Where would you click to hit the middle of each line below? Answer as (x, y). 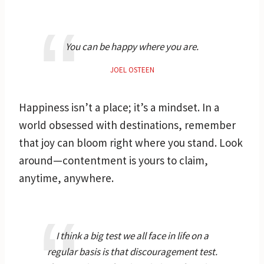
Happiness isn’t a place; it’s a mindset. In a (119, 107)
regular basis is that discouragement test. (132, 251)
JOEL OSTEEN (132, 70)
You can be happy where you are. (132, 46)
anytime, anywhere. (66, 178)
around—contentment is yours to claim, (113, 160)
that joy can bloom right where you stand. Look (131, 142)
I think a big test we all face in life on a (132, 235)
